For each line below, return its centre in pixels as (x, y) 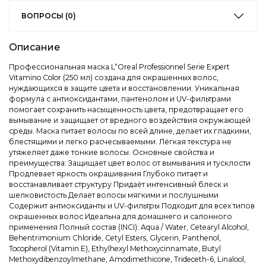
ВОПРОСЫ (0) (49, 16)
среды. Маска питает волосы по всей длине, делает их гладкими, (130, 131)
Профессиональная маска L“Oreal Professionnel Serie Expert (119, 67)
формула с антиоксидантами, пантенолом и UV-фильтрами (120, 99)
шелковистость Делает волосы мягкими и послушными (114, 195)
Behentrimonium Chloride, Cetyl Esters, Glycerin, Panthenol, (115, 238)
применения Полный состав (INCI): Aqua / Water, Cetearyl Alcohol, (129, 227)
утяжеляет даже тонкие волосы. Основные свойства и (112, 153)
